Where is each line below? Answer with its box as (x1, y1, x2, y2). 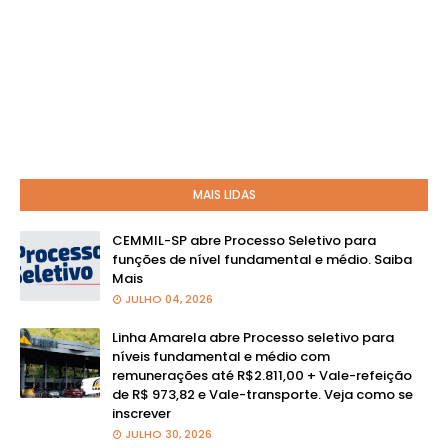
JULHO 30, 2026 (125, 426, 212, 442)
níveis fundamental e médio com (112, 347, 330, 366)
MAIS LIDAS (192, 186, 256, 203)
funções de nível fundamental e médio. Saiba (112, 250, 412, 269)
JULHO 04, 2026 (125, 291, 213, 307)
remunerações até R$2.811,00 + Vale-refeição (112, 366, 412, 385)
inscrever (112, 404, 171, 423)
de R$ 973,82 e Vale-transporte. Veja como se (112, 385, 413, 404)
